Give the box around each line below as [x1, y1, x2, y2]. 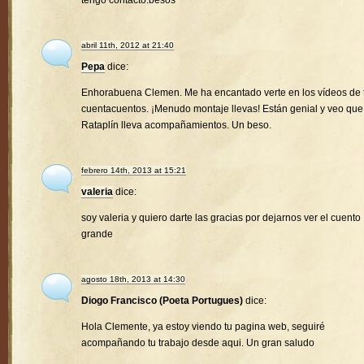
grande [81, 228, 113, 240]
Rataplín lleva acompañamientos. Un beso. [81, 119, 271, 132]
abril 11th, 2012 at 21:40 [81, 41, 174, 50]
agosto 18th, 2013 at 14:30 [81, 275, 185, 284]
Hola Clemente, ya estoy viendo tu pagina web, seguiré [81, 321, 325, 333]
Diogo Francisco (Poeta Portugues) [81, 295, 243, 307]
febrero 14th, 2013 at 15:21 [81, 166, 186, 175]
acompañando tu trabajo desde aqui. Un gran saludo [81, 337, 314, 349]
